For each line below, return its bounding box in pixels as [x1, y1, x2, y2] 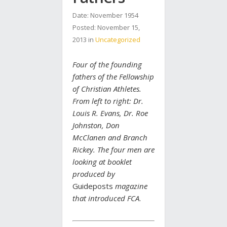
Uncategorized [95, 35, 140, 45]
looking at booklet [72, 157, 132, 167]
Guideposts [72, 181, 113, 192]
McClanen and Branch [72, 132, 147, 143]
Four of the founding [72, 59, 142, 70]
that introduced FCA [72, 193, 139, 204]
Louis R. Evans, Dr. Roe [72, 108, 148, 119]
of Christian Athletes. [72, 84, 141, 94]
